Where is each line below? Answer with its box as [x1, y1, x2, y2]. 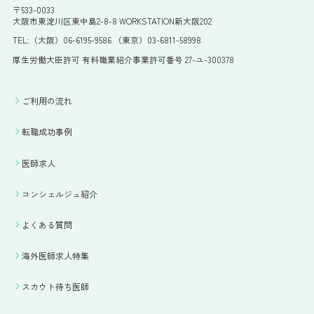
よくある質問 [22, 219, 73, 231]
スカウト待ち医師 [22, 280, 90, 293]
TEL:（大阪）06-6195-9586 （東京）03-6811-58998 [13, 34, 201, 46]
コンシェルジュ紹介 [22, 187, 98, 200]
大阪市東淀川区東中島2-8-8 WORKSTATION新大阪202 [13, 14, 212, 27]
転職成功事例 [22, 125, 73, 138]
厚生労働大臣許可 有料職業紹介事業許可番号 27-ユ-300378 [13, 53, 234, 65]
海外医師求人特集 [22, 250, 90, 262]
